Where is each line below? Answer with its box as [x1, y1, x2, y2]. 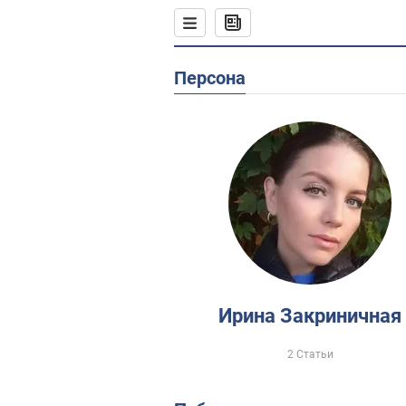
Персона [187, 67, 246, 89]
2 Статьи [286, 348, 333, 361]
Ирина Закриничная [218, 304, 401, 327]
